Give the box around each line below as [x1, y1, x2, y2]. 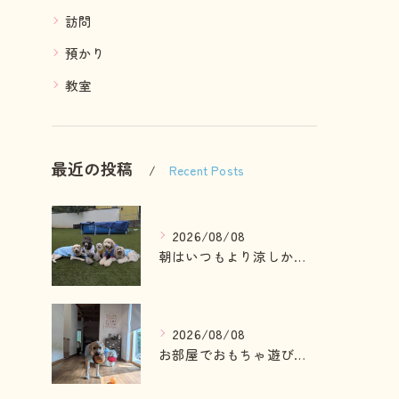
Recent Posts [168, 160, 245, 179]
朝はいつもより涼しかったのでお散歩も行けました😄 [294, 246, 305, 265]
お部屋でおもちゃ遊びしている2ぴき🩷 [294, 344, 305, 363]
